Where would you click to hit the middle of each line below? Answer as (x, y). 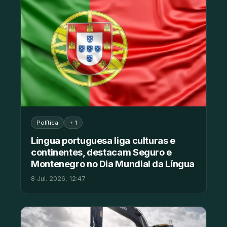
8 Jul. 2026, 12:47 (58, 179)
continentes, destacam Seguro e (101, 152)
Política (47, 123)
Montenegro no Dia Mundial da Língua (113, 164)
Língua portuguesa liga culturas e (103, 141)
